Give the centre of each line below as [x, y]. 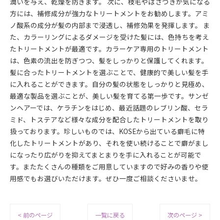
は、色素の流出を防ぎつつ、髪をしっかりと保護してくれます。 [109, 60]
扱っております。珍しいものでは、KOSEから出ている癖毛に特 [107, 131]
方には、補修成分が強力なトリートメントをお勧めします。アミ [109, 13]
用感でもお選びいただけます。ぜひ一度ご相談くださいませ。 [106, 178]
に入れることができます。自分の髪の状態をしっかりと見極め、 [109, 84]
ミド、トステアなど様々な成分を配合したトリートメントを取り [109, 119]
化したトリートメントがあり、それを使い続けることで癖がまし [109, 143]
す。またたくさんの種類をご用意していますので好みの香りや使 [109, 166]
